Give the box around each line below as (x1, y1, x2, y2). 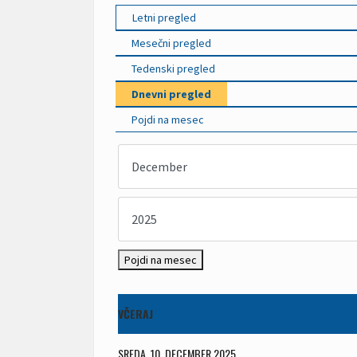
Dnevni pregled (131, 87, 211, 101)
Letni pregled (132, 10, 196, 25)
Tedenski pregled (131, 61, 215, 76)
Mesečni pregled (131, 36, 211, 50)
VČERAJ (118, 305, 153, 322)
